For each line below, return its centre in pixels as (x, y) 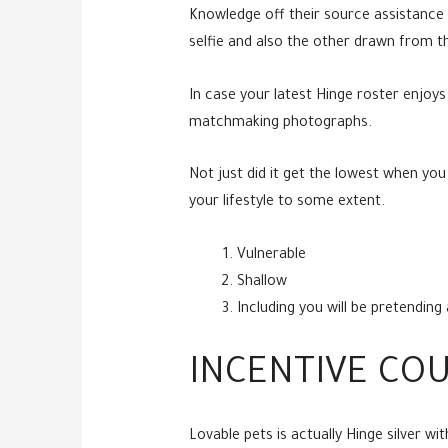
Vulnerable (271, 255)
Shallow (261, 282)
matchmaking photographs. (280, 123)
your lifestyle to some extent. (286, 203)
